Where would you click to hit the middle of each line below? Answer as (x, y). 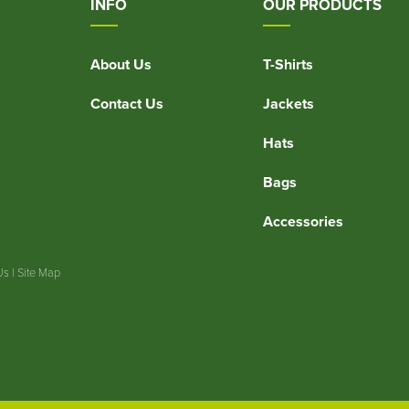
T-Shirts (288, 64)
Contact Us (127, 103)
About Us (121, 64)
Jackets (288, 103)
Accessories (303, 221)
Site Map (39, 273)
